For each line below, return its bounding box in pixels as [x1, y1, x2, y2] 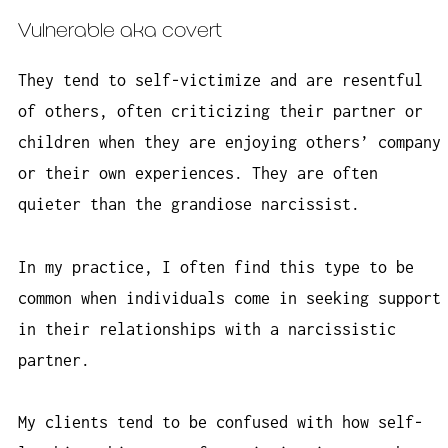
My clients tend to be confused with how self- [18, 413, 423, 432]
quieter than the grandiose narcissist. [18, 195, 360, 214]
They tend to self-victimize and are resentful [18, 71, 423, 90]
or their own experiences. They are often [18, 164, 378, 183]
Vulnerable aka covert [18, 21, 222, 42]
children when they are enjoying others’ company [18, 133, 441, 152]
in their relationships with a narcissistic [18, 319, 396, 338]
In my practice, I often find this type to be [18, 257, 414, 276]
